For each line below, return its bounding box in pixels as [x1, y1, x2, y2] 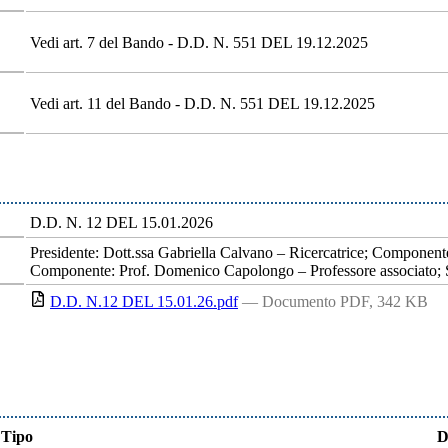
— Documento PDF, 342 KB [242, 293, 428, 311]
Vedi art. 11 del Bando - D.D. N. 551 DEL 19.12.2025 [30, 95, 375, 113]
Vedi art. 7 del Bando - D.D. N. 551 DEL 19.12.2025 [30, 34, 368, 52]
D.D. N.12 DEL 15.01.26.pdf [50, 293, 238, 311]
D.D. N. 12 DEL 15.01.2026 [30, 214, 213, 232]
